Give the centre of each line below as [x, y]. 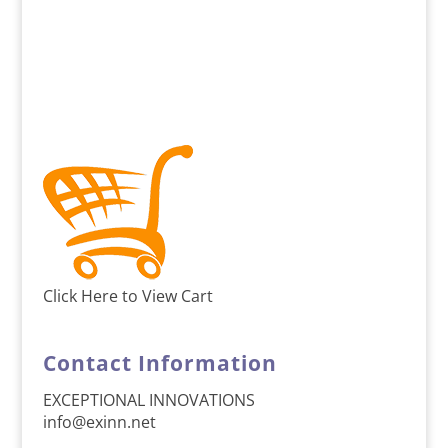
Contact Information [159, 363]
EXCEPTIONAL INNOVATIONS [148, 400]
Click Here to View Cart [127, 295]
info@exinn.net [99, 422]
